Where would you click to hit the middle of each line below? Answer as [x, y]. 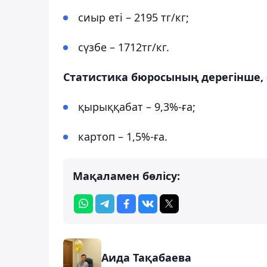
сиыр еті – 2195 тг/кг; [133, 17]
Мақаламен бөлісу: [126, 176]
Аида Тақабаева [146, 257]
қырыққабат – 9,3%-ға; [137, 106]
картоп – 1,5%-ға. [123, 136]
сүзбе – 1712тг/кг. [124, 47]
